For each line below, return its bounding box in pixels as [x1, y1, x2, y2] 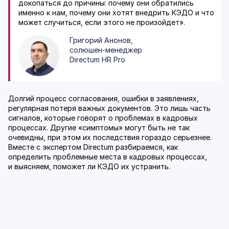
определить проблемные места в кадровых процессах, [8, 152, 207, 161]
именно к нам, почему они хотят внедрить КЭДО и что [18, 8, 214, 17]
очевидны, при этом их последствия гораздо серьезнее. [8, 132, 212, 142]
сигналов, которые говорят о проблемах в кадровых [8, 113, 198, 122]
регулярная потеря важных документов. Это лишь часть [8, 103, 211, 112]
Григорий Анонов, [70, 35, 133, 44]
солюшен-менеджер [70, 45, 142, 54]
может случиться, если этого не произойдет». [18, 17, 185, 27]
